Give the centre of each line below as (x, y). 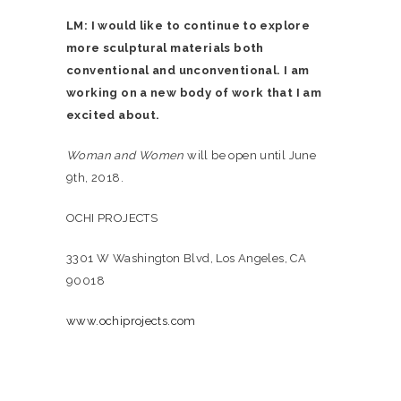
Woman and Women (125, 155)
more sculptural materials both (165, 48)
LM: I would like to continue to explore (188, 26)
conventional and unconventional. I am (188, 70)
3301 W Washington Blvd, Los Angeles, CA (187, 258)
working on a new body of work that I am (194, 93)
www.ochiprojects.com (131, 321)
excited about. (113, 115)
